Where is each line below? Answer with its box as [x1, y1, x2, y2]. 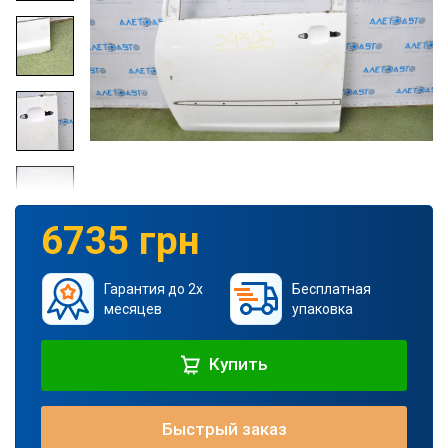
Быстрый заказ [161, 418, 287, 439]
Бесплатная [291, 280, 371, 297]
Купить [205, 353, 268, 374]
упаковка [291, 300, 353, 317]
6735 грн [41, 217, 200, 263]
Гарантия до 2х [103, 280, 203, 297]
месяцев [103, 300, 162, 317]
